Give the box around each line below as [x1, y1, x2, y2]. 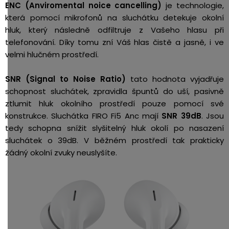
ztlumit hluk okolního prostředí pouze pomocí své [5, 98, 224, 109]
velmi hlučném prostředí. [5, 49, 101, 60]
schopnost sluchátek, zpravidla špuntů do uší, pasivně [5, 86, 224, 97]
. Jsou [201, 110, 224, 121]
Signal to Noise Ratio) [30, 74, 126, 84]
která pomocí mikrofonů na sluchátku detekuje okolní [5, 12, 224, 23]
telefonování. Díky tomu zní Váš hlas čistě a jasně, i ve [5, 37, 224, 48]
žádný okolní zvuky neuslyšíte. [5, 147, 119, 158]
